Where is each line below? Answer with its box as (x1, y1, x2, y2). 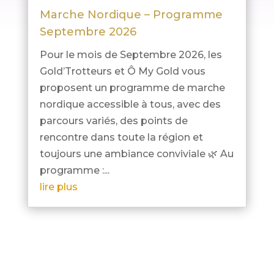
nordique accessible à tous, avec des (39, 98, 221, 111)
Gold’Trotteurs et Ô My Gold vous (39, 65, 206, 78)
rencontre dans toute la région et (39, 131, 203, 144)
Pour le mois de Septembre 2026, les (39, 49, 222, 61)
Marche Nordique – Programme (39, 8, 223, 22)
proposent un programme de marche (39, 82, 225, 94)
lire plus (39, 181, 78, 193)
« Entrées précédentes (27, 228, 139, 240)
